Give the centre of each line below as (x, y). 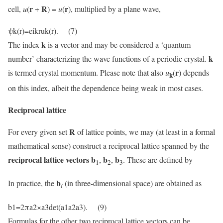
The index (25, 45)
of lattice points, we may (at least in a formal (145, 132)
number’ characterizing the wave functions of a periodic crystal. (108, 59)
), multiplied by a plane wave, (114, 9)
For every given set (39, 132)
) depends (194, 73)
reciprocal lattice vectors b (52, 160)
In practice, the (32, 183)
